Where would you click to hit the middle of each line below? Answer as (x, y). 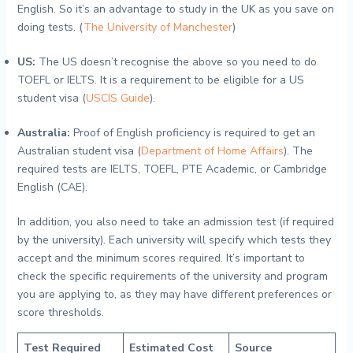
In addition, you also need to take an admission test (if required (175, 222)
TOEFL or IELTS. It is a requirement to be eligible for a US (160, 80)
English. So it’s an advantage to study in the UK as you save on (175, 9)
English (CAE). (52, 187)
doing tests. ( (50, 27)
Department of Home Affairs (212, 151)
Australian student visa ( (79, 151)
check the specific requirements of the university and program (172, 276)
